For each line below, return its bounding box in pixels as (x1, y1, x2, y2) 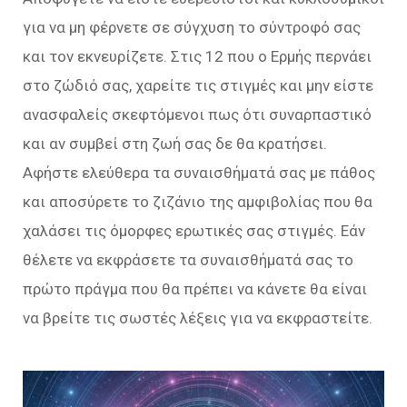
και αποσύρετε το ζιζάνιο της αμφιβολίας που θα (23, 192, 372, 211)
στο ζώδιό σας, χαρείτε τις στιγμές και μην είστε (23, 75, 373, 94)
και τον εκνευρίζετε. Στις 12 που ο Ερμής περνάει (23, 46, 372, 65)
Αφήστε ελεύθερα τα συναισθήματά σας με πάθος (23, 163, 375, 182)
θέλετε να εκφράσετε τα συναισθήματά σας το (23, 250, 353, 269)
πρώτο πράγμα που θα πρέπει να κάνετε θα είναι (23, 279, 367, 298)
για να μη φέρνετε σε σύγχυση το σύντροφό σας (23, 17, 361, 36)
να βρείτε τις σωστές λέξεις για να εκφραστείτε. (23, 308, 372, 327)
